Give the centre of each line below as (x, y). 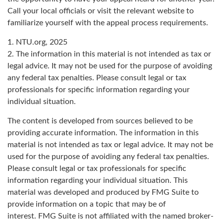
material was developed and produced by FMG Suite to (103, 193)
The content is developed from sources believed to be (100, 121)
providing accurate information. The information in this (103, 133)
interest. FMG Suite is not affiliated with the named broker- (111, 216)
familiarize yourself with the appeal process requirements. (108, 23)
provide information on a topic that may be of (87, 204)
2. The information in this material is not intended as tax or (109, 54)
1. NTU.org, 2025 (37, 42)
